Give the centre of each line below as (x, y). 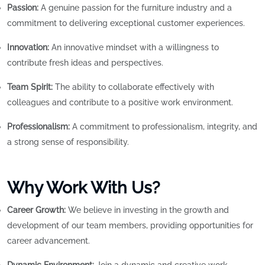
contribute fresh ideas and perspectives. (85, 63)
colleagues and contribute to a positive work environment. (120, 103)
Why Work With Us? (83, 188)
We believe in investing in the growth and (147, 210)
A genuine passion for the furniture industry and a (135, 8)
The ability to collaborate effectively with (133, 87)
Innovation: (28, 48)
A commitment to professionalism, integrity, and (164, 127)
